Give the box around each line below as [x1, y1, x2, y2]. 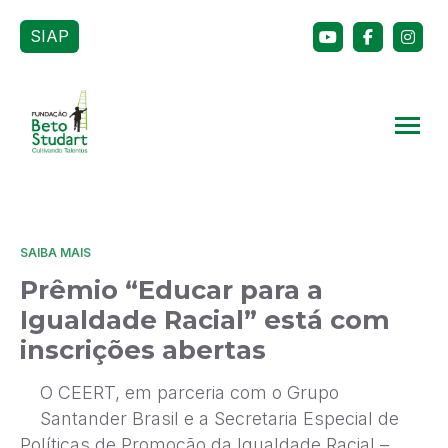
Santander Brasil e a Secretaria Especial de [40, 408, 399, 430]
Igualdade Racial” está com [20, 304, 390, 335]
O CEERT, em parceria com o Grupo [40, 382, 339, 404]
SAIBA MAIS [20, 245, 91, 260]
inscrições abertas [20, 334, 266, 365]
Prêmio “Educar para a [20, 274, 323, 305]
